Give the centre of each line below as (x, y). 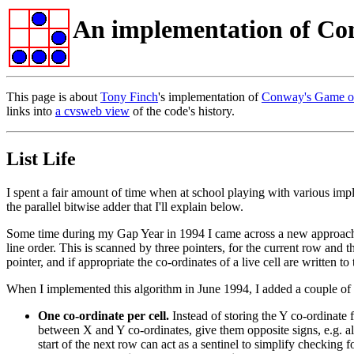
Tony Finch (129, 97)
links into (31, 111)
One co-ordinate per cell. (104, 315)
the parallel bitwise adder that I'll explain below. (125, 206)
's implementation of (210, 97)
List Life (41, 158)
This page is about (53, 97)
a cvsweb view (92, 111)
